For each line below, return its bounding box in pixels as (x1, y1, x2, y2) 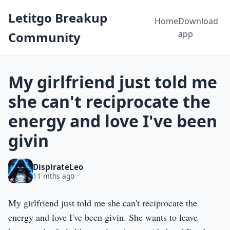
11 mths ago (33, 170, 74, 181)
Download (178, 15, 218, 27)
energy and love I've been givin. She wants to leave (8, 211, 198, 223)
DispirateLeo (33, 161, 83, 172)
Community (8, 29, 81, 46)
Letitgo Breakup (8, 9, 107, 26)
